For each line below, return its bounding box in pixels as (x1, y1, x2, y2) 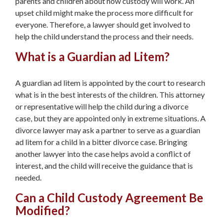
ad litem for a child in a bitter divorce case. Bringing (15, 137, 187, 147)
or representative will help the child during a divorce (15, 102, 188, 111)
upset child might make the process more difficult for (15, 7, 193, 17)
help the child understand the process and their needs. (15, 31, 193, 41)
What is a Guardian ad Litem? (15, 49, 170, 64)
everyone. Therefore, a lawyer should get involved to (15, 19, 190, 29)
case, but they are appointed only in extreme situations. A (15, 113, 206, 123)
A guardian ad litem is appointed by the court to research (15, 78, 205, 88)
